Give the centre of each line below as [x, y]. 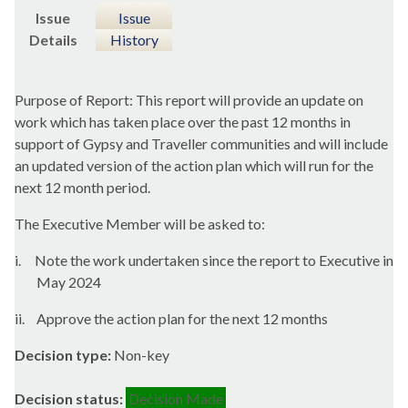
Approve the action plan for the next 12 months [181, 319]
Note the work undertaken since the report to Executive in [213, 260]
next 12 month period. [82, 188]
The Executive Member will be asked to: [140, 224]
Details [53, 40]
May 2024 [69, 282]
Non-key [142, 355]
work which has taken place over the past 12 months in [183, 122]
